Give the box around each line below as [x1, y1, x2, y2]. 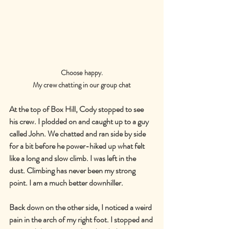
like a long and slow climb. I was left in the [9, 152, 138, 164]
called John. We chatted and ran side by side [9, 127, 147, 140]
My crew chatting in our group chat [33, 79, 131, 90]
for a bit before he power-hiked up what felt [9, 140, 146, 152]
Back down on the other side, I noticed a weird [9, 201, 153, 213]
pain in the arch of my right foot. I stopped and [9, 213, 154, 225]
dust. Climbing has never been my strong [9, 164, 137, 176]
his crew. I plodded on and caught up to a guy [9, 115, 150, 127]
